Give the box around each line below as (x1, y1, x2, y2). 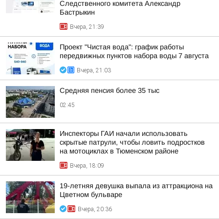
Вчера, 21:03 (77, 67, 111, 74)
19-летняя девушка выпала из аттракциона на (60, 182, 213, 190)
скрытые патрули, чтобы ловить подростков (60, 138, 205, 146)
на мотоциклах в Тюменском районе (60, 147, 178, 155)
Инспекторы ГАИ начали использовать (60, 130, 188, 137)
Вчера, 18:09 (70, 162, 104, 169)
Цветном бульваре (60, 191, 122, 198)
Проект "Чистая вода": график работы (60, 43, 184, 51)
